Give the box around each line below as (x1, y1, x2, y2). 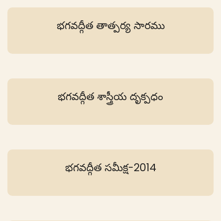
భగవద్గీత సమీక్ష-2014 (65, 160, 156, 175)
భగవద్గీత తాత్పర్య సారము (56, 18, 165, 33)
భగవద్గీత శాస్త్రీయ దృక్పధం (58, 89, 163, 104)
